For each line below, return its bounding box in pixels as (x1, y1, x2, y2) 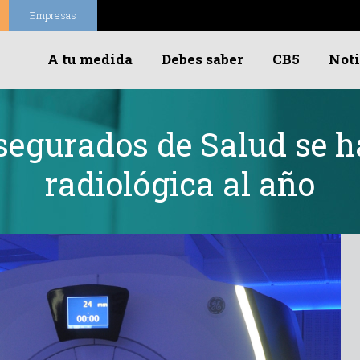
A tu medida (47, 50, 133, 68)
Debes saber (162, 50, 243, 68)
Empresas (30, 8, 76, 22)
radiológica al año (45, 162, 315, 205)
